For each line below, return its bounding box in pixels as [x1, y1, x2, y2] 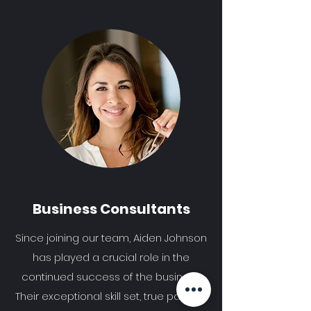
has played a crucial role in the [33, 250, 190, 264]
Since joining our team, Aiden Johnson [15, 230, 207, 245]
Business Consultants [32, 199, 190, 219]
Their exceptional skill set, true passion [15, 289, 207, 303]
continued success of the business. [21, 269, 201, 284]
